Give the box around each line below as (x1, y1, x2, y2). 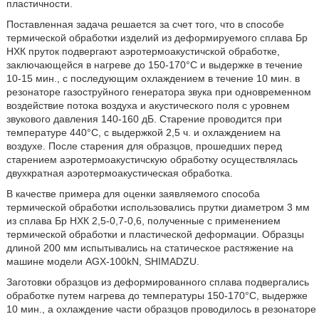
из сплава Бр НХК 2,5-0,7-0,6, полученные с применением (6, 214, 281, 226)
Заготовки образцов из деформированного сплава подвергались (6, 276, 309, 288)
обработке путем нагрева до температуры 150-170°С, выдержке (6, 289, 308, 301)
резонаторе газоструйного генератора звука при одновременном (6, 85, 311, 98)
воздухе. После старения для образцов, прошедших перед (6, 140, 282, 152)
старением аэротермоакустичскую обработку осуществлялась (6, 153, 298, 165)
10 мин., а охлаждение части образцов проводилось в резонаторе (6, 303, 316, 315)
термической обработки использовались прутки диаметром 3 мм (6, 201, 310, 213)
